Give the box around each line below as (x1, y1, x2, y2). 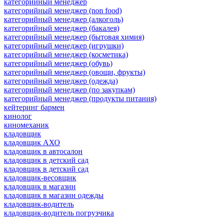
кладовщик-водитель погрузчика (4, 208, 114, 217)
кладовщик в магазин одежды (4, 191, 104, 199)
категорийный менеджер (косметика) (4, 50, 128, 59)
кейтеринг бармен (4, 103, 65, 111)
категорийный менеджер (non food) (4, 6, 122, 15)
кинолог (4, 111, 32, 120)
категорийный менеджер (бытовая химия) (4, 32, 144, 41)
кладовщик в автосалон (4, 147, 83, 155)
